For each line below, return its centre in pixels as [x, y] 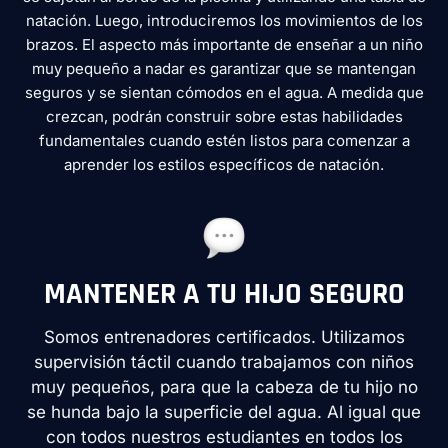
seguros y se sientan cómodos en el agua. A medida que [224, 93]
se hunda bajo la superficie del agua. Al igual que [224, 411]
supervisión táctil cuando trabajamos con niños [224, 361]
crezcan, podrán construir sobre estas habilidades [224, 117]
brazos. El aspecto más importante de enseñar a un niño [224, 45]
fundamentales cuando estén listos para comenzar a [224, 141]
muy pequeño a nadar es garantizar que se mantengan [224, 69]
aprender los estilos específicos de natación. [224, 165]
